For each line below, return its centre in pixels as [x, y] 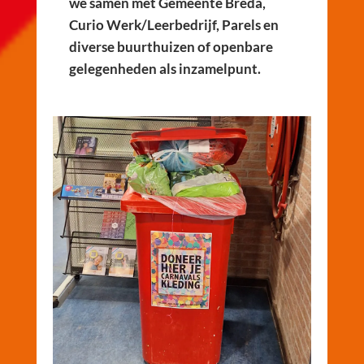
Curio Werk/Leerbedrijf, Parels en [173, 25]
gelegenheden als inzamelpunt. [166, 69]
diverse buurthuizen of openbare [171, 47]
